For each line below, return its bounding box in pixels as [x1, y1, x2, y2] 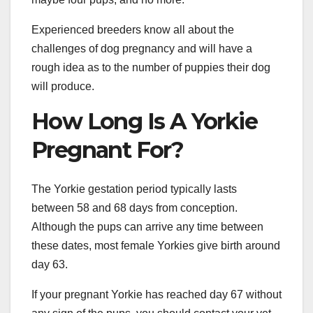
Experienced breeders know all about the [31, 23, 234, 36]
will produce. [31, 80, 94, 92]
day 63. [31, 259, 68, 271]
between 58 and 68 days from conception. [31, 202, 238, 214]
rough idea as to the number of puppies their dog [31, 61, 270, 73]
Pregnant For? [31, 136, 184, 163]
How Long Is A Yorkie [31, 107, 257, 135]
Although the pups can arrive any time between [31, 221, 263, 233]
